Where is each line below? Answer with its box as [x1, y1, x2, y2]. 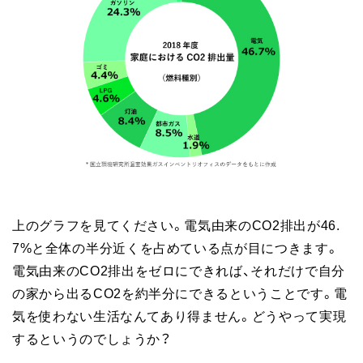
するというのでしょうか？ [12, 328, 172, 348]
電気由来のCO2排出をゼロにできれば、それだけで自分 [12, 260, 345, 280]
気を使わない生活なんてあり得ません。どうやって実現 [12, 305, 347, 326]
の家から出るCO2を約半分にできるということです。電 [12, 283, 348, 303]
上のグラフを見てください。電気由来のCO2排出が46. [12, 215, 340, 235]
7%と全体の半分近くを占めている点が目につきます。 [12, 237, 340, 258]
